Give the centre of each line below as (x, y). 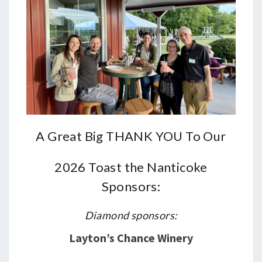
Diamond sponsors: (131, 215)
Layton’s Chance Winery (131, 238)
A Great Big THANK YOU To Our (131, 136)
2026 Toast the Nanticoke (131, 167)
